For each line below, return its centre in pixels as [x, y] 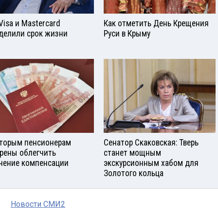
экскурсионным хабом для [151, 163]
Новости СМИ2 [38, 204]
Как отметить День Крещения [156, 23]
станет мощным [132, 153]
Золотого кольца [134, 173]
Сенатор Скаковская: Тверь [151, 143]
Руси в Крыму [127, 33]
